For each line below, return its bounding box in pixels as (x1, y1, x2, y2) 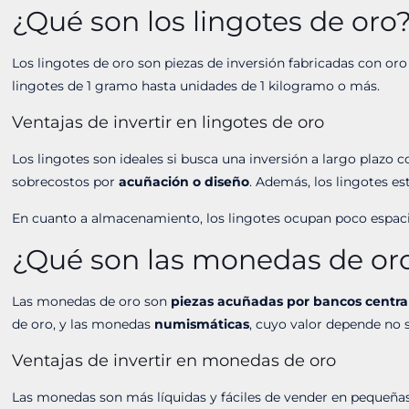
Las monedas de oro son (12, 293, 172, 309)
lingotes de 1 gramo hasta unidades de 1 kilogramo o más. (12, 78, 381, 94)
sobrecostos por (12, 173, 120, 190)
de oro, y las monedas (12, 316, 155, 332)
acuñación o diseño (119, 173, 250, 190)
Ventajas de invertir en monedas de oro (12, 351, 337, 371)
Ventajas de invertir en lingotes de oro (12, 112, 325, 132)
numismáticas (154, 316, 250, 332)
